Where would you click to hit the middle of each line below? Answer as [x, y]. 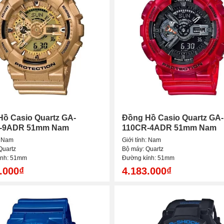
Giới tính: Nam [141, 140]
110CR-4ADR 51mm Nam [169, 128]
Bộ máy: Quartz [143, 149]
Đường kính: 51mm [148, 158]
